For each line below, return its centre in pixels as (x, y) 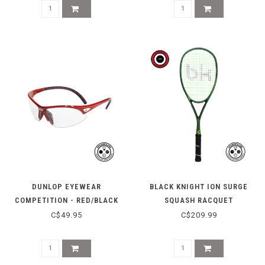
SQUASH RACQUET (199, 200)
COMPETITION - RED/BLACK (66, 200)
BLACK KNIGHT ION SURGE (199, 186)
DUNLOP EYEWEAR (66, 186)
